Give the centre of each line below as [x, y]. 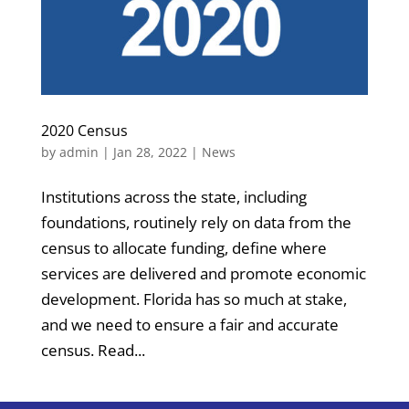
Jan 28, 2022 [150, 152]
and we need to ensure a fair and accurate [189, 324]
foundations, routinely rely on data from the [196, 222]
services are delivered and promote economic [203, 273]
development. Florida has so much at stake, [194, 299]
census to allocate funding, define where [184, 247]
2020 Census [84, 130]
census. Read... [93, 350]
